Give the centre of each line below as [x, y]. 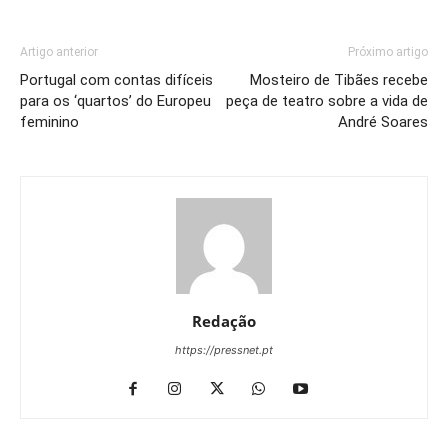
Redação [224, 320]
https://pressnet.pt [224, 349]
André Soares [383, 121]
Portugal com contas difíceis [116, 79]
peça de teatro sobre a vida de [327, 100]
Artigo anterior [59, 51]
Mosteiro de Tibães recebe [339, 79]
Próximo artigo [388, 51]
